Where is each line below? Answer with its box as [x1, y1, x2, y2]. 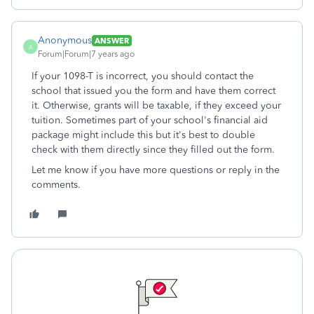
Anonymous [38, 34, 92, 46]
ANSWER [95, 35, 129, 46]
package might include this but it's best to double [32, 129, 255, 141]
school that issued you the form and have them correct [32, 85, 275, 97]
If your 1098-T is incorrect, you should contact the [32, 70, 254, 82]
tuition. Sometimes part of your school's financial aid [32, 114, 268, 126]
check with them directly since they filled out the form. [32, 144, 275, 156]
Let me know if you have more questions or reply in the [32, 164, 280, 176]
